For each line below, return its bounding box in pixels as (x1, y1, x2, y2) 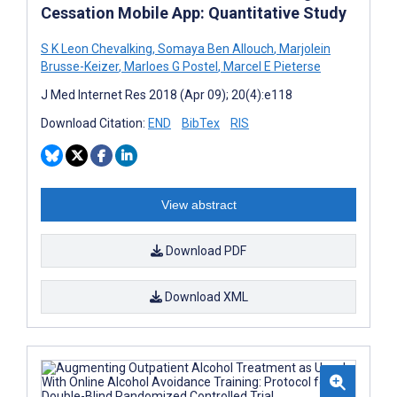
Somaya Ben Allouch (155, 41, 274, 56)
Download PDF (163, 243, 246, 258)
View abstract (160, 197, 237, 212)
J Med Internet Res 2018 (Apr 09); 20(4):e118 (41, 87, 292, 102)
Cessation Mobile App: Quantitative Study (41, 3, 346, 22)
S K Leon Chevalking (41, 41, 152, 56)
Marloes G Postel (121, 58, 218, 74)
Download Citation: (41, 115, 148, 130)
